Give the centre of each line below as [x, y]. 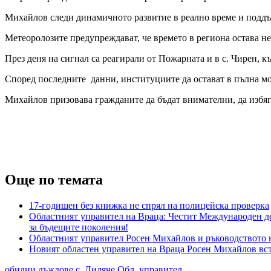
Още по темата [54, 179]
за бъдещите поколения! [79, 227]
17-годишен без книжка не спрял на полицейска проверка [149, 205]
